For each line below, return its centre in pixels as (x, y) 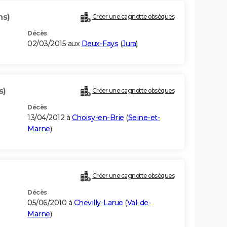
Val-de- (139, 203)
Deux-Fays (100, 44)
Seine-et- (144, 118)
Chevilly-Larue (98, 203)
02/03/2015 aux (54, 44)
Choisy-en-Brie (98, 118)
